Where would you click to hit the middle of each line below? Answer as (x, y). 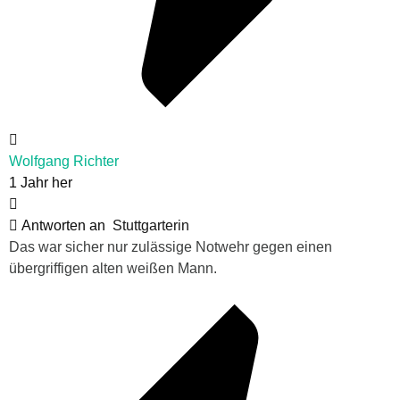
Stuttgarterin (151, 226)
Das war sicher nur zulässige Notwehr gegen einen (171, 247)
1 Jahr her (41, 183)
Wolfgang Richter (64, 162)
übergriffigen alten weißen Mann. (113, 269)
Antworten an (65, 226)
